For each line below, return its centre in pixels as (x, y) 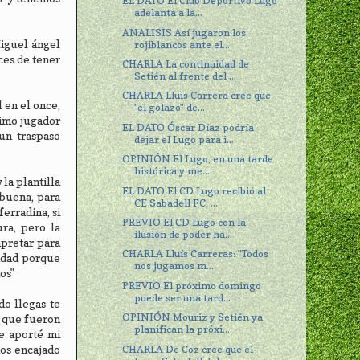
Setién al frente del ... (186, 76)
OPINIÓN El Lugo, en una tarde (198, 159)
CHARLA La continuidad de (186, 63)
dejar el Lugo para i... (184, 139)
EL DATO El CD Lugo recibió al (194, 190)
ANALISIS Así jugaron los (184, 32)
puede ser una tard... (183, 297)
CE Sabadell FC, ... (176, 202)
